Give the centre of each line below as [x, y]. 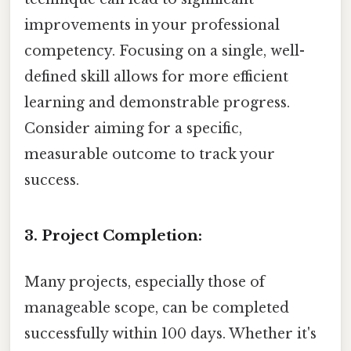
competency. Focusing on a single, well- [165, 51]
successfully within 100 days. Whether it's [170, 333]
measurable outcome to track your [150, 154]
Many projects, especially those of [145, 282]
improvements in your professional [152, 25]
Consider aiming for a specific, [133, 128]
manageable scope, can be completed [157, 308]
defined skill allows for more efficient [156, 76]
